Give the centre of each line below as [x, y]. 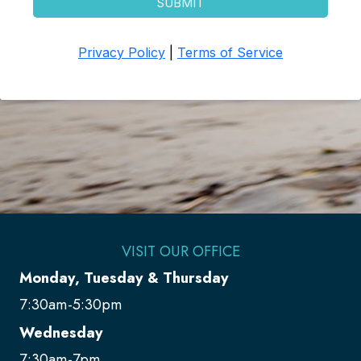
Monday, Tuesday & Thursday [124, 277]
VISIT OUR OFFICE [180, 251]
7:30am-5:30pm [71, 304]
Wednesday [61, 332]
